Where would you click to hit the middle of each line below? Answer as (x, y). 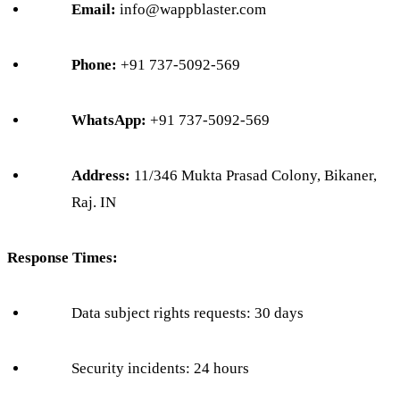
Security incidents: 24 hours (160, 369)
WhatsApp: (109, 121)
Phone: (94, 65)
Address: (101, 176)
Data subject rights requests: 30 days (187, 313)
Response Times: (62, 258)
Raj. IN (94, 203)
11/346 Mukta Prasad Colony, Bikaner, (254, 176)
